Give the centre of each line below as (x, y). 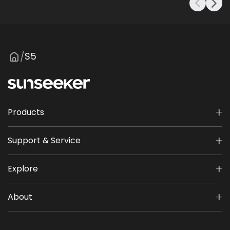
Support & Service (44, 140)
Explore (23, 168)
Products (26, 112)
